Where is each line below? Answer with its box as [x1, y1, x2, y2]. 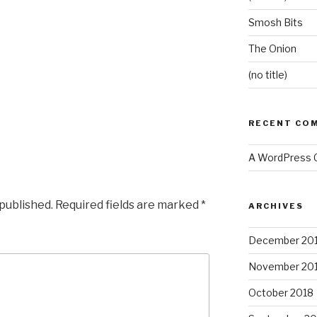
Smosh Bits [248, 16, 303, 29]
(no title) [248, 69, 287, 81]
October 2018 [248, 287, 313, 299]
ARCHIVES [248, 201, 304, 212]
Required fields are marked [55, 198, 201, 212]
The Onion [248, 42, 296, 55]
